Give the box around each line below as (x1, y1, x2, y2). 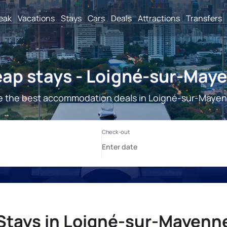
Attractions (138, 12, 180, 24)
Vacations (18, 12, 55, 24)
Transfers (186, 12, 222, 24)
